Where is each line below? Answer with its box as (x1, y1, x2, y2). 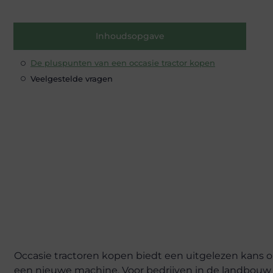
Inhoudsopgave (95, 30, 165, 42)
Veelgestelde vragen (30, 73, 113, 83)
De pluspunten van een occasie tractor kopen (30, 58, 215, 68)
